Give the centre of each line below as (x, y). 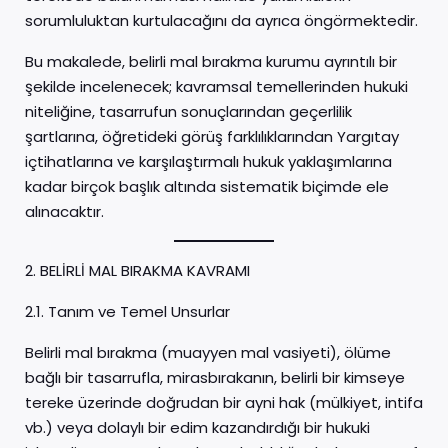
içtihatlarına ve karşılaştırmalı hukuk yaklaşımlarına (208, 161)
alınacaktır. (64, 211)
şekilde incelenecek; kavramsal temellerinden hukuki (216, 86)
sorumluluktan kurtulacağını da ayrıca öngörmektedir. (221, 20)
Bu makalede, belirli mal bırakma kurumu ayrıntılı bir (211, 61)
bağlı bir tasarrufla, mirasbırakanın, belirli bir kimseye (215, 377)
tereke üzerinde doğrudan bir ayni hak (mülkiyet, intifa (224, 402)
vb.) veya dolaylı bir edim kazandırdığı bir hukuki (197, 427)
